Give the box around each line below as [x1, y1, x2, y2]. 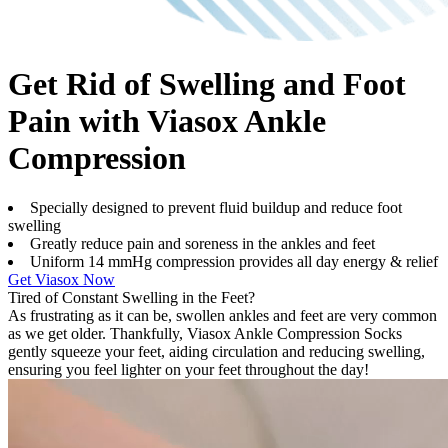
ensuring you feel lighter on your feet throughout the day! [8, 360, 369, 378]
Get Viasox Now [8, 270, 115, 288]
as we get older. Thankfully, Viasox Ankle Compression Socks [8, 324, 402, 342]
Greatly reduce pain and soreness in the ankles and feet [30, 234, 375, 252]
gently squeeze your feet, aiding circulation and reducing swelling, [8, 342, 425, 360]
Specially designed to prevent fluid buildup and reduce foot [30, 198, 402, 216]
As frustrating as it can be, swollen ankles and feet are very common [8, 306, 437, 324]
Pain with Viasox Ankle [8, 103, 326, 140]
